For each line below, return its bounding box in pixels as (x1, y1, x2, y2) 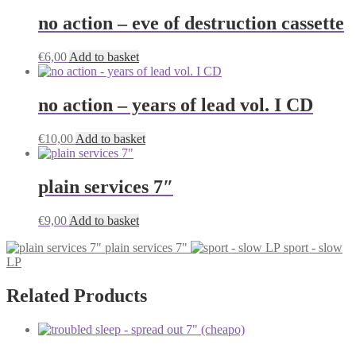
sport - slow (284, 241, 342, 254)
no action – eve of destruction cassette (38, 13, 344, 34)
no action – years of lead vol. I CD (38, 95, 313, 116)
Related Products (6, 284, 147, 306)
